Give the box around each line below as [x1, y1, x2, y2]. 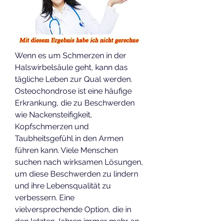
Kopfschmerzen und [15, 121, 89, 131]
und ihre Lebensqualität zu [15, 181, 111, 190]
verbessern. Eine [15, 192, 74, 202]
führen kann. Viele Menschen [15, 145, 118, 155]
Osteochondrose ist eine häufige [15, 86, 132, 96]
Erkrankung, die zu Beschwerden [15, 98, 135, 108]
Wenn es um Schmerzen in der [15, 50, 126, 60]
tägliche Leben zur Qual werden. [15, 74, 132, 84]
